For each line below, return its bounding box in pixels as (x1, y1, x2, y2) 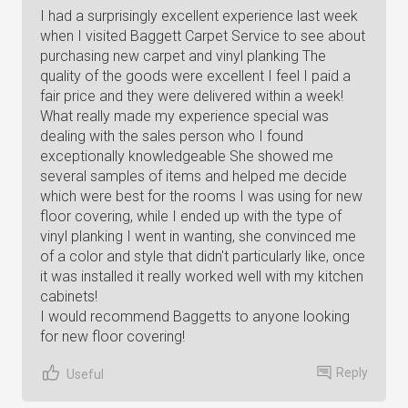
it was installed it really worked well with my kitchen (40, 268, 363, 285)
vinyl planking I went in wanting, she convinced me (40, 228, 356, 245)
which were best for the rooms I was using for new (40, 188, 362, 205)
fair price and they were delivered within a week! (40, 87, 343, 105)
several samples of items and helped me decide (40, 168, 347, 185)
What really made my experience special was (40, 107, 329, 125)
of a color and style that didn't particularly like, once (40, 248, 365, 265)
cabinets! (40, 288, 97, 305)
